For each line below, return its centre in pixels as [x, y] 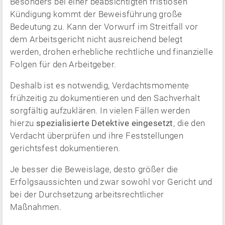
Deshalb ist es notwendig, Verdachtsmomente [100, 85]
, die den [189, 123]
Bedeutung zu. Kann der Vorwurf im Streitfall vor [104, 26]
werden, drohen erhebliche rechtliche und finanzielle [112, 51]
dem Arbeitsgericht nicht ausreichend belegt [96, 39]
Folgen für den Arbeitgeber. [63, 64]
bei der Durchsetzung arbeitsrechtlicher [87, 194]
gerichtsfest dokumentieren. [65, 148]
